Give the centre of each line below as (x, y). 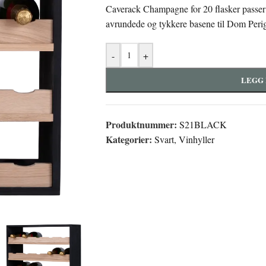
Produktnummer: (142, 124)
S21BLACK (203, 124)
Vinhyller (196, 139)
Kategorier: (129, 139)
